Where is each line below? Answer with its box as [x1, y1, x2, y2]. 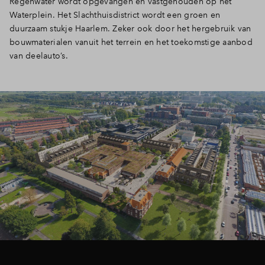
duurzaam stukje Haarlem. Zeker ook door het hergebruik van [9, 23, 251, 34]
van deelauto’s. [9, 50, 68, 61]
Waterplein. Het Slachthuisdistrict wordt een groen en [9, 9, 221, 20]
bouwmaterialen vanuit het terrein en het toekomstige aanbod [9, 37, 253, 47]
